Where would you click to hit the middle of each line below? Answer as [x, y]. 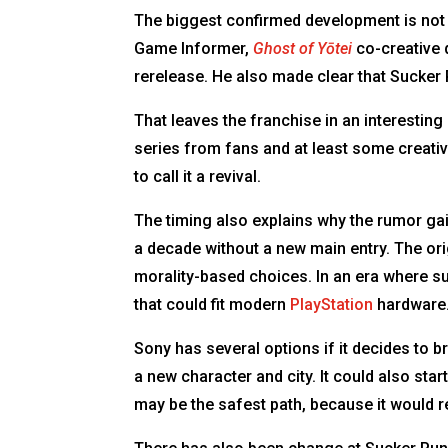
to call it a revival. [198, 176]
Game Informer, [194, 48]
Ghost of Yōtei [303, 48]
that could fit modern [212, 304]
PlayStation [332, 304]
